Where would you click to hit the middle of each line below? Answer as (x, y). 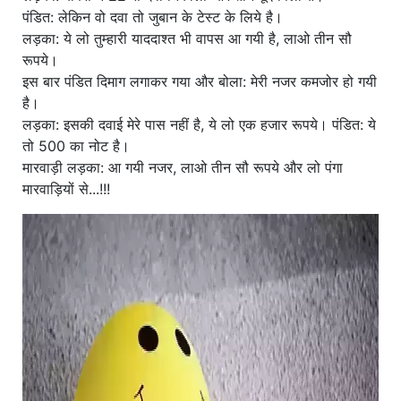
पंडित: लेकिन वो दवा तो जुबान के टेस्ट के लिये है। (153, 17)
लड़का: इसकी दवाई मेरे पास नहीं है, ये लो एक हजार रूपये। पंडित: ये (199, 124)
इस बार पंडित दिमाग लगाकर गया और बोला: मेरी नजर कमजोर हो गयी (200, 81)
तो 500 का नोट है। (76, 145)
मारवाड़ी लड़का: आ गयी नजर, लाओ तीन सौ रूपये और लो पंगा (183, 167)
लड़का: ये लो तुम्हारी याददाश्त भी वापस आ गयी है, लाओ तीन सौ (187, 38)
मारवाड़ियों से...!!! (66, 188)
